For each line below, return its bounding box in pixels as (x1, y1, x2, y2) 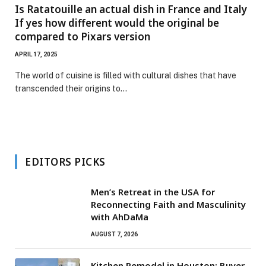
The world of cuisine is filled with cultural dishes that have (15, 70, 236, 80)
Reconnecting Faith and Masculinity (91, 198, 246, 210)
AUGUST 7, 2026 (91, 230, 138, 237)
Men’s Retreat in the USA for (91, 185, 215, 198)
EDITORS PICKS (25, 154, 106, 169)
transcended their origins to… (15, 83, 127, 93)
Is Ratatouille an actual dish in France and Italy (15, 2, 247, 16)
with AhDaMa (91, 210, 148, 223)
